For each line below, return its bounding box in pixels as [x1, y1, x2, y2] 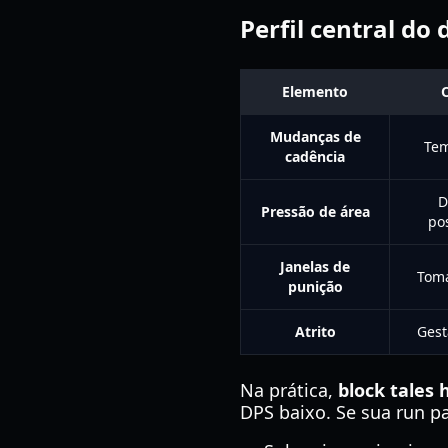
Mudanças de [269, 127, 361, 146]
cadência [285, 147, 345, 166]
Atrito [294, 322, 336, 341]
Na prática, [240, 378, 338, 402]
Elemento [282, 82, 348, 101]
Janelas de [280, 257, 350, 276]
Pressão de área [260, 202, 370, 221]
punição [287, 277, 343, 296]
